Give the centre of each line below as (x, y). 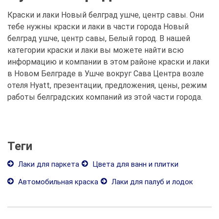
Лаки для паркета (48, 164)
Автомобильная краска (57, 182)
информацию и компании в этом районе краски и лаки (108, 62)
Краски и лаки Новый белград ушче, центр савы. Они (106, 15)
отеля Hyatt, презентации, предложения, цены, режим (107, 85)
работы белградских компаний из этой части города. (105, 97)
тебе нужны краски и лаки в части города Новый (98, 27)
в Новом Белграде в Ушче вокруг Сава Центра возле (106, 74)
